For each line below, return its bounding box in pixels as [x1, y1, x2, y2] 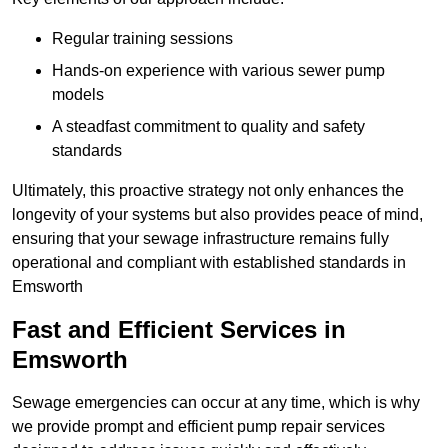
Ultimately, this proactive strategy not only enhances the [12, 182, 404, 200]
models [52, 86, 104, 104]
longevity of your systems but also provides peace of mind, [12, 206, 423, 224]
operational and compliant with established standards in [12, 254, 406, 272]
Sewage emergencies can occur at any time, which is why [12, 394, 420, 412]
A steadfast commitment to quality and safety [52, 118, 365, 136]
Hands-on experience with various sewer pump [52, 62, 385, 80]
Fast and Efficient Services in [12, 316, 346, 344]
